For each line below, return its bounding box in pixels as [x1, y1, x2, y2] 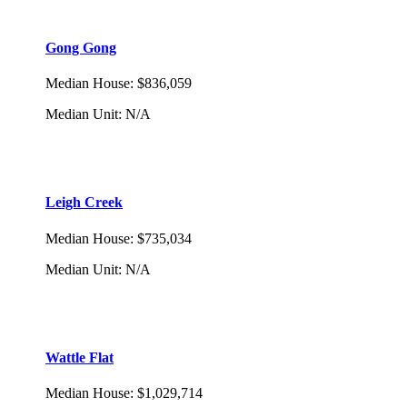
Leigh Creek [45, 194, 123, 211]
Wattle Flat [45, 349, 114, 365]
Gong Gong [45, 39, 116, 55]
